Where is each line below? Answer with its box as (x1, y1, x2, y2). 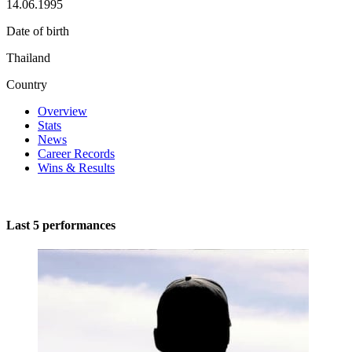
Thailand (6, 50, 50, 64)
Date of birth (6, 24, 69, 38)
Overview (38, 104, 87, 118)
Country (6, 77, 47, 91)
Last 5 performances (6, 218, 115, 233)
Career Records (38, 146, 115, 160)
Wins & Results (38, 160, 115, 174)
